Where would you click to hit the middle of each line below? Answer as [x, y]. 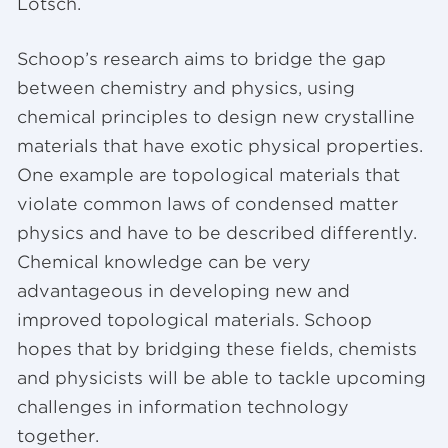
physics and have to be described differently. [217, 232]
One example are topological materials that [208, 174]
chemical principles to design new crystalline [216, 116]
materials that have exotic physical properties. [220, 145]
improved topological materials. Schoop [194, 319]
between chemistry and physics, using [186, 87]
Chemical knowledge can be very [164, 261]
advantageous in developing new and [183, 290]
